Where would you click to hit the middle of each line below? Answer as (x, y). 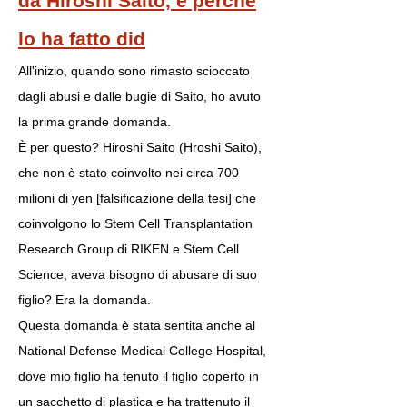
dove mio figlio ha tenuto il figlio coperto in (139, 376)
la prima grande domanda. (94, 122)
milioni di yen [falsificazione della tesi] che (137, 198)
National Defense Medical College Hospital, (142, 351)
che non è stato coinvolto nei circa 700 (129, 173)
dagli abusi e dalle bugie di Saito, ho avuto (139, 96)
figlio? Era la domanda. (84, 300)
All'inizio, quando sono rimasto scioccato (134, 71)
